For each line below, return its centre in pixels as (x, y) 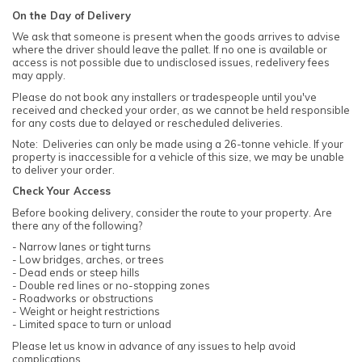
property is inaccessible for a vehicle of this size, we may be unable (178, 157)
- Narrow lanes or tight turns (83, 247)
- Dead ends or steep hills (77, 273)
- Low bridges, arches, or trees (89, 260)
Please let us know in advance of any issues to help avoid (154, 345)
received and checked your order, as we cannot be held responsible (181, 109)
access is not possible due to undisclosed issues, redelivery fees (171, 63)
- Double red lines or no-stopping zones (112, 286)
